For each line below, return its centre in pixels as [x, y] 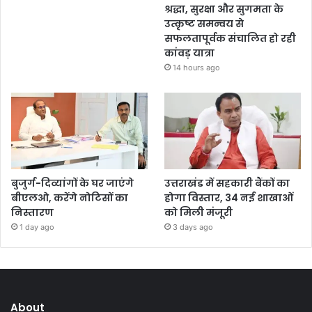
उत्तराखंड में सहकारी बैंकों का [227, 184]
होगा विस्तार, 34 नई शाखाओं [229, 198]
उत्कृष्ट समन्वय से [204, 23]
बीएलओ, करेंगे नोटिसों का [70, 198]
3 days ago [193, 227]
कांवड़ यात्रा [190, 53]
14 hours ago [197, 67]
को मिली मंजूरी [199, 213]
